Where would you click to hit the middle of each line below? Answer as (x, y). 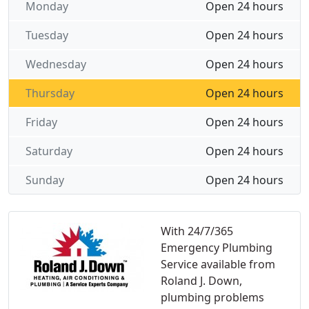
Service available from (218, 264)
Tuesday (47, 35)
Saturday (49, 151)
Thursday (50, 93)
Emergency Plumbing (217, 248)
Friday (41, 122)
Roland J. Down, (201, 281)
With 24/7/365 (197, 231)
